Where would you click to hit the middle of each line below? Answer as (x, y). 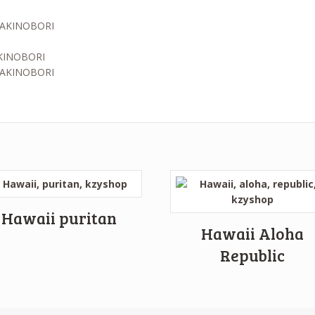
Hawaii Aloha (253, 234)
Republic (253, 256)
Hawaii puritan (59, 218)
